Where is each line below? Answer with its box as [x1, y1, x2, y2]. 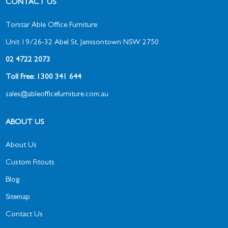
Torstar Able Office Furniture [6, 21, 98, 30]
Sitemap [6, 193, 31, 202]
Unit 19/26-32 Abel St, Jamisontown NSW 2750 [6, 39, 159, 47]
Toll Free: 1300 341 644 [6, 73, 84, 81]
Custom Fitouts [6, 159, 55, 167]
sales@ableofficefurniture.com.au [6, 91, 109, 99]
